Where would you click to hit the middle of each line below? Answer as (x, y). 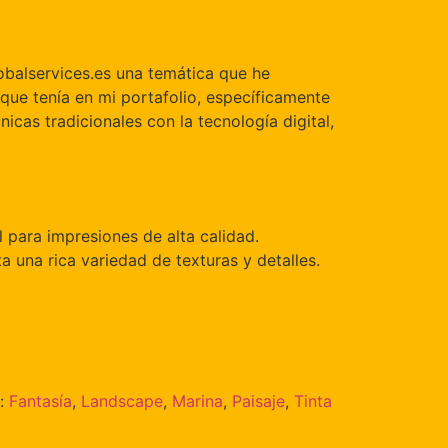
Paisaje (258, 400)
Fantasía (40, 400)
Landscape (122, 400)
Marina (197, 400)
